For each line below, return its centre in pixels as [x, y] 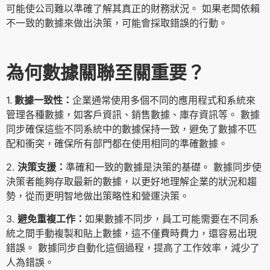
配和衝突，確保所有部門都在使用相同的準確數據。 [117, 144]
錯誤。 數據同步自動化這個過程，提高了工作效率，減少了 [133, 248]
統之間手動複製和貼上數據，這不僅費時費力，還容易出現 [131, 234]
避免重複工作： [51, 219]
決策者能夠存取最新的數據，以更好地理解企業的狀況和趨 [131, 181]
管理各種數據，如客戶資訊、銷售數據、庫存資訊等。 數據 [133, 115]
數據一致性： [42, 100]
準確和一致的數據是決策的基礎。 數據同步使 [164, 167]
